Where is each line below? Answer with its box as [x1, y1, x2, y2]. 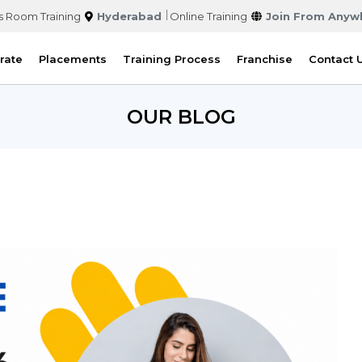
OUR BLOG [126, 105, 236, 128]
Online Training [169, 10, 247, 23]
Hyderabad [96, 10, 162, 23]
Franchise [236, 52, 293, 65]
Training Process [122, 52, 221, 65]
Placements [38, 52, 107, 65]
